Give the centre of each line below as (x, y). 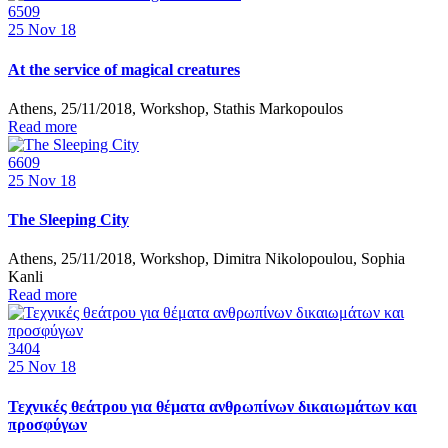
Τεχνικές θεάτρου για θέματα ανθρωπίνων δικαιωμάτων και (212, 406)
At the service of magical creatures (124, 69)
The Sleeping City (68, 220)
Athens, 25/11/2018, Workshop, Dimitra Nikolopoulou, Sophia (206, 259)
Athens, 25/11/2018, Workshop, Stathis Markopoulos (175, 108)
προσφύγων (47, 424)
